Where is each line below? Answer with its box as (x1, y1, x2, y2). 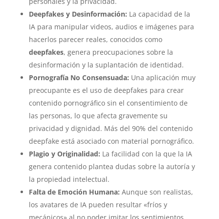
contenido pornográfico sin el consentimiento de (28, 98, 188, 108)
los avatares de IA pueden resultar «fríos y (28, 200, 167, 210)
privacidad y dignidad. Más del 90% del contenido (28, 124, 193, 133)
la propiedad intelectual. (28, 175, 109, 184)
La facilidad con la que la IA (100, 149, 192, 159)
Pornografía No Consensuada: (28, 73, 129, 83)
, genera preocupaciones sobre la (63, 47, 173, 57)
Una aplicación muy (129, 73, 196, 83)
